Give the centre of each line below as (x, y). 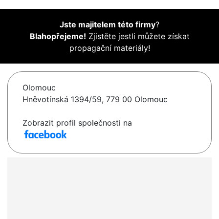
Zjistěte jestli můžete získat (138, 36)
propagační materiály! (109, 48)
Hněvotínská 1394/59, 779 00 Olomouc (95, 99)
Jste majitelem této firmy (108, 25)
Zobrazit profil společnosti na (77, 123)
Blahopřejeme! (58, 36)
